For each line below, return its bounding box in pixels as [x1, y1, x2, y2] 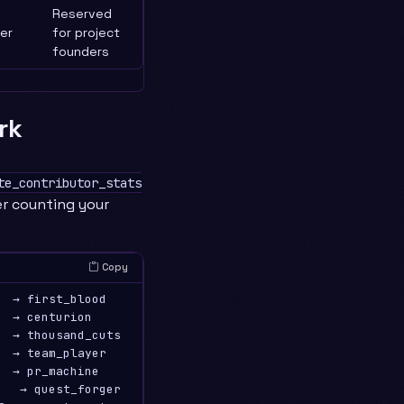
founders [52, 42, 109, 60]
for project [52, 23, 120, 41]
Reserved [52, 5, 112, 22]
